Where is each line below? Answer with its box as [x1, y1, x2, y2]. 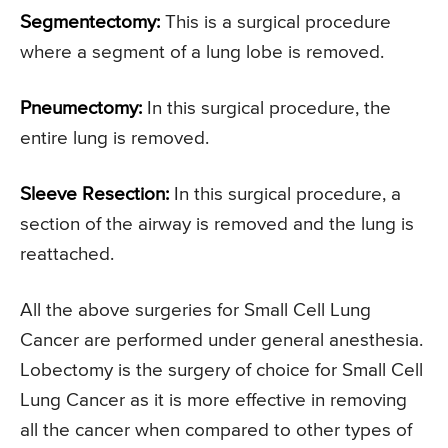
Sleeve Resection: [20, 184, 169, 204]
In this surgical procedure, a [169, 184, 401, 204]
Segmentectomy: [20, 12, 160, 32]
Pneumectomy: [20, 98, 142, 118]
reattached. [20, 244, 114, 264]
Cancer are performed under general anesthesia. [20, 330, 423, 350]
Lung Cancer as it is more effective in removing [20, 390, 407, 410]
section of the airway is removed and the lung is [20, 214, 414, 234]
